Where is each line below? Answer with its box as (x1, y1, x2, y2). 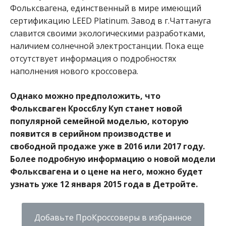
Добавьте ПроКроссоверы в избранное (34, 211, 192, 223)
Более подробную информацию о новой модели (10, 153, 215, 164)
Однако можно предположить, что (10, 90, 160, 101)
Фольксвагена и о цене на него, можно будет (10, 165, 203, 177)
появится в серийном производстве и (10, 128, 171, 139)
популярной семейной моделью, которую (10, 115, 189, 127)
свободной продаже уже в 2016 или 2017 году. (10, 140, 205, 152)
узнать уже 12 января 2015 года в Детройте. (10, 178, 198, 190)
